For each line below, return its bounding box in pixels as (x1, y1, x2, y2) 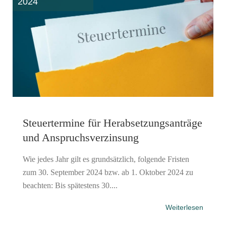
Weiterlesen (165, 203, 203, 211)
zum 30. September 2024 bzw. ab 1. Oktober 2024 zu (23, 167, 193, 177)
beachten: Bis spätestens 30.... (23, 181, 118, 190)
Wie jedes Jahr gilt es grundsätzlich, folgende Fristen (23, 154, 189, 163)
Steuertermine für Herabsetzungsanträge (23, 116, 202, 129)
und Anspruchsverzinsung (23, 131, 139, 144)
